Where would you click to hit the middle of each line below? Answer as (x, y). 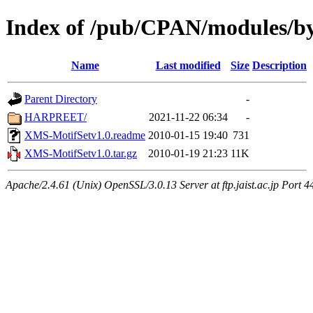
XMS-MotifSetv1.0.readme (85, 135)
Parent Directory (61, 99)
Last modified (188, 65)
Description (279, 65)
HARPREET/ (56, 117)
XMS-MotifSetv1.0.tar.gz (81, 153)
